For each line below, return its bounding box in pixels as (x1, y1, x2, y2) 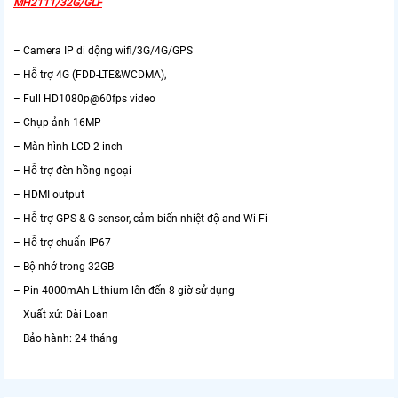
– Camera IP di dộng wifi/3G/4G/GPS (13, 44, 193, 58)
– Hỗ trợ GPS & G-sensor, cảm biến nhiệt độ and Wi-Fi (13, 212, 267, 226)
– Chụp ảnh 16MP (13, 116, 101, 130)
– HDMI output (13, 188, 84, 202)
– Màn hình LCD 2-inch (13, 140, 123, 154)
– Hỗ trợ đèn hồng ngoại (13, 164, 131, 178)
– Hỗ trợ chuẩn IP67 (13, 236, 111, 250)
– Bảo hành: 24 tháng (13, 332, 118, 346)
